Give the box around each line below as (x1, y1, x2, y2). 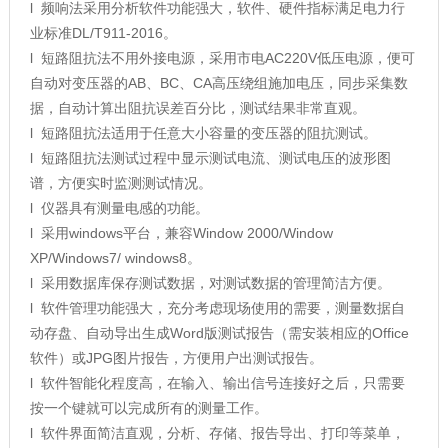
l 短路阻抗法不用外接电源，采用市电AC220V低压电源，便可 (29, 50, 415, 67)
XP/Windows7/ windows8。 (29, 250, 201, 267)
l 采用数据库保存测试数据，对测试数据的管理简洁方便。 (29, 275, 391, 292)
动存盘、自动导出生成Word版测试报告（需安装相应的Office (29, 325, 409, 342)
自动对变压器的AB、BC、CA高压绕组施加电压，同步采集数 (29, 75, 408, 92)
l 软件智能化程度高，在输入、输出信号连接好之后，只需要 (29, 375, 405, 392)
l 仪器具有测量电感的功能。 (29, 200, 209, 217)
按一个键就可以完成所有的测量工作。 (29, 400, 268, 417)
